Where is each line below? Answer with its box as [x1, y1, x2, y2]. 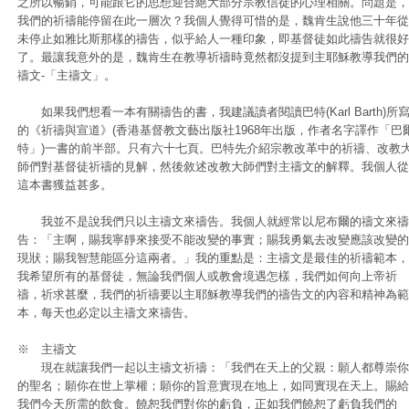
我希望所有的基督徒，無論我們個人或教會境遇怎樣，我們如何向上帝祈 [17, 269, 397, 283]
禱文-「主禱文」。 [17, 68, 116, 82]
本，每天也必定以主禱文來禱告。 [17, 306, 195, 320]
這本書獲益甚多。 [17, 178, 112, 192]
